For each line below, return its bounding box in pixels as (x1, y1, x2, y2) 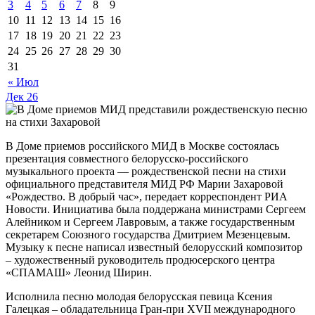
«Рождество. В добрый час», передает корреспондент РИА (6, 190, 288, 202)
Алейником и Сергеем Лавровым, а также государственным (6, 215, 295, 228)
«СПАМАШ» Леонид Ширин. (6, 266, 152, 278)
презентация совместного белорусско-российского (6, 152, 248, 165)
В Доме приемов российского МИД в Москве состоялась (6, 139, 279, 152)
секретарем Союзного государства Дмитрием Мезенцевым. (6, 228, 290, 240)
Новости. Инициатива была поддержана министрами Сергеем (6, 202, 306, 215)
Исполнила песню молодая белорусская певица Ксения (6, 290, 272, 302)
